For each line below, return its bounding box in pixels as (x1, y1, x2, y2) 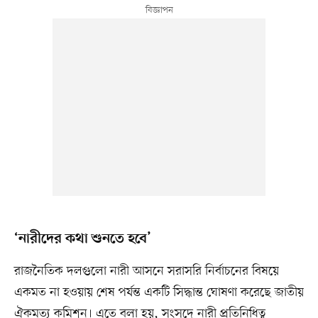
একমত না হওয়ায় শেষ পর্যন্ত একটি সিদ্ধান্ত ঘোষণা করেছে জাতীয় (13, 284, 304, 302)
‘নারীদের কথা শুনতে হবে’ (13, 231, 151, 248)
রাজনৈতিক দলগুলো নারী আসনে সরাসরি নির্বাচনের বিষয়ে (13, 263, 279, 280)
